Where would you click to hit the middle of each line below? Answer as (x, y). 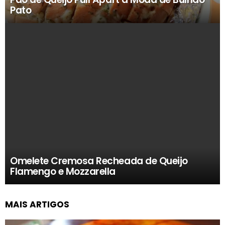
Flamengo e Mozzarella (63, 172)
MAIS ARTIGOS (37, 204)
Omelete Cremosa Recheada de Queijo (99, 161)
